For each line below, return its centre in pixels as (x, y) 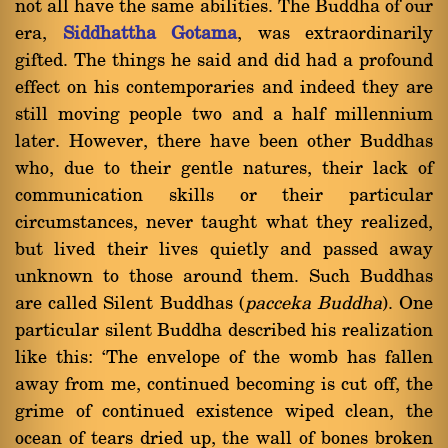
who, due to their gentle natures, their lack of (224, 169)
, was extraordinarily (335, 34)
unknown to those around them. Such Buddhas (224, 277)
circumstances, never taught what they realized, (224, 223)
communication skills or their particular (224, 196)
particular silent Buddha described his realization (224, 331)
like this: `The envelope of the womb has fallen (224, 358)
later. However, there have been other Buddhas (224, 142)
